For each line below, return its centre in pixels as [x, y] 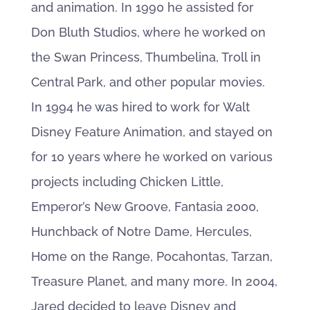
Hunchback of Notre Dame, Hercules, [141, 231]
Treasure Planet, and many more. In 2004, [154, 281]
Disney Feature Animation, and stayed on [152, 132]
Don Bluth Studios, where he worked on [148, 32]
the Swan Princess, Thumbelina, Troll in [146, 57]
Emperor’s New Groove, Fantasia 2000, [145, 207]
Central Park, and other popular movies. [148, 82]
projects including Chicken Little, [127, 182]
